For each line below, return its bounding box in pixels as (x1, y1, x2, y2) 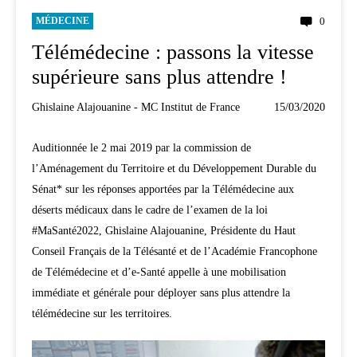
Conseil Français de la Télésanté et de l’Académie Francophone (32, 245, 317, 257)
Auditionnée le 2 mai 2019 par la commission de (32, 141, 251, 154)
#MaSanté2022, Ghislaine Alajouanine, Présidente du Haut (32, 224, 296, 237)
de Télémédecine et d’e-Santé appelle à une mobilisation (32, 265, 286, 278)
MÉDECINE (36, 14, 89, 26)
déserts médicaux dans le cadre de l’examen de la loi (32, 203, 268, 216)
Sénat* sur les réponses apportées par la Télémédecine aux (32, 182, 294, 195)
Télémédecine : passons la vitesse (32, 40, 314, 64)
